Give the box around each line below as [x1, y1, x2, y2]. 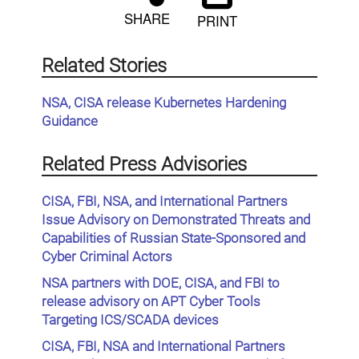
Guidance [42, 114, 98, 130]
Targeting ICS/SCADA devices [42, 313, 219, 329]
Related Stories [42, 54, 167, 78]
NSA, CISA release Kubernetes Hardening [42, 95, 286, 111]
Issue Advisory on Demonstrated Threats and [42, 212, 310, 228]
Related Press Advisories [42, 153, 247, 176]
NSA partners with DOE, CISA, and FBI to [42, 276, 280, 292]
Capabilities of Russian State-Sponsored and [42, 231, 305, 247]
